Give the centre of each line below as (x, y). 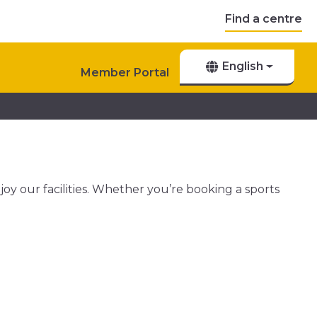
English (243, 66)
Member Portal (125, 72)
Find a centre (264, 18)
